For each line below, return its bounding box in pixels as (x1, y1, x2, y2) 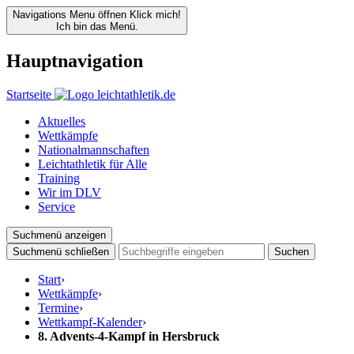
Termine (38, 300, 79, 314)
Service (38, 199, 75, 213)
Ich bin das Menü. (55, 21, 138, 32)
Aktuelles (38, 114, 85, 128)
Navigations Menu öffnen (13, 9, 126, 21)
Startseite (6, 87, 51, 101)
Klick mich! (130, 9, 181, 21)
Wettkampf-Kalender (38, 314, 142, 329)
